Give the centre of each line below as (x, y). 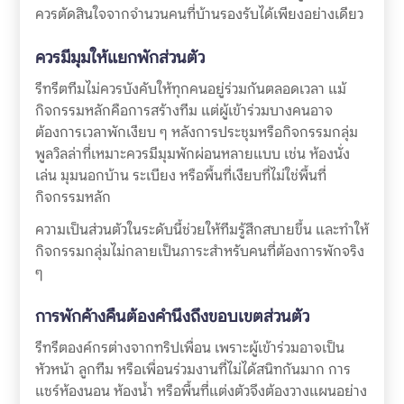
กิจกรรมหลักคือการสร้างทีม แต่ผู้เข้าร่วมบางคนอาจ (184, 110)
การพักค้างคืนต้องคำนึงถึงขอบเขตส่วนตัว (172, 317)
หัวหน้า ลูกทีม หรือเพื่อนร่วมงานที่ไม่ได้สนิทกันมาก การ (193, 370)
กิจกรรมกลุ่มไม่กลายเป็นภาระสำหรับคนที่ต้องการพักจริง (199, 252)
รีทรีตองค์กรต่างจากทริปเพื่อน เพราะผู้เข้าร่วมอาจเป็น (189, 348)
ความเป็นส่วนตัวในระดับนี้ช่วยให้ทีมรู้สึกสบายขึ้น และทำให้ (202, 230)
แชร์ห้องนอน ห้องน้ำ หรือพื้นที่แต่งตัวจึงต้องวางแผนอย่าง (201, 391)
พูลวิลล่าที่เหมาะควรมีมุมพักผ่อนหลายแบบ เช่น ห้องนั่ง (192, 153)
